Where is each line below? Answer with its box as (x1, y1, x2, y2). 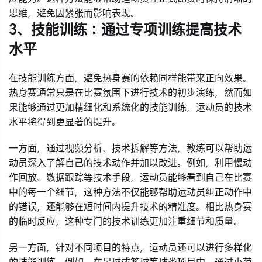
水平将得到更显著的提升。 (9, 118, 121, 127)
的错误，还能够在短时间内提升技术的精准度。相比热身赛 (9, 202, 252, 212)
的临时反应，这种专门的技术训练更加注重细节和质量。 (9, 217, 243, 226)
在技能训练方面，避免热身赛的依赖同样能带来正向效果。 (9, 74, 252, 83)
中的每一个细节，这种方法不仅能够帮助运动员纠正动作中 (9, 188, 252, 197)
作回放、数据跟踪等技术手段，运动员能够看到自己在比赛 (9, 173, 252, 182)
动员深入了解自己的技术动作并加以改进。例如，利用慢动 (9, 158, 252, 168)
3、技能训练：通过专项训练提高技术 (9, 23, 242, 37)
